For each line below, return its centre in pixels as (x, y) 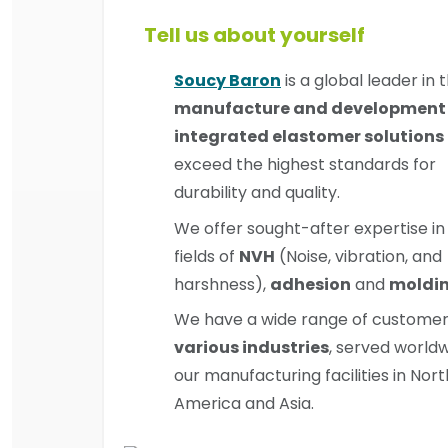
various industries (251, 347)
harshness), (222, 284)
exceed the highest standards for (305, 164)
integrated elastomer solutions (309, 136)
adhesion (310, 284)
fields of (206, 256)
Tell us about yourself (254, 35)
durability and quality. (257, 192)
